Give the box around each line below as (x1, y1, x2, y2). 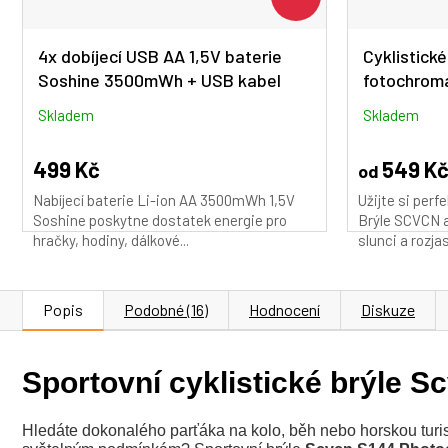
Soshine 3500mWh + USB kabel (38, 68, 281, 91)
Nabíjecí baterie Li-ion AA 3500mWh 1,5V (33, 190, 295, 209)
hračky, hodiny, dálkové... (33, 230, 189, 249)
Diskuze (361, 299, 415, 319)
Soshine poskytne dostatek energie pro (33, 210, 287, 229)
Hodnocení (249, 299, 320, 319)
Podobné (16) (124, 299, 208, 319)
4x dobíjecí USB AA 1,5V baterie (38, 44, 282, 67)
